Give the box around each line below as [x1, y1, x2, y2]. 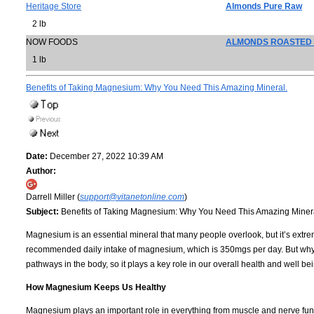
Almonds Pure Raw [226, 1, 302, 11]
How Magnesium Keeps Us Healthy [26, 282, 166, 293]
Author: [26, 166, 56, 177]
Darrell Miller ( [26, 192, 80, 203]
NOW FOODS [26, 37, 78, 47]
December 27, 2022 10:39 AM [48, 151, 163, 162]
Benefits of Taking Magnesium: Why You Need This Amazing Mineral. [26, 83, 287, 93]
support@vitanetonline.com [80, 192, 184, 203]
